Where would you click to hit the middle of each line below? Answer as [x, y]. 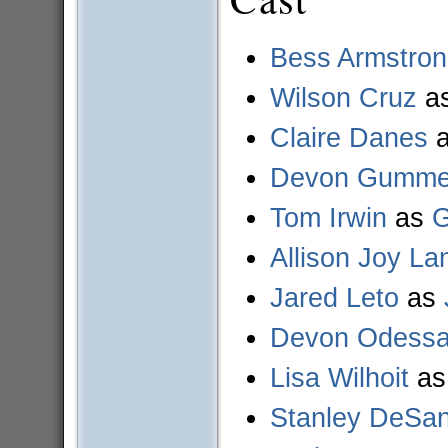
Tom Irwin [328, 218]
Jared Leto [334, 298]
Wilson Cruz [343, 98]
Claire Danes [348, 138]
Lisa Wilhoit [339, 378]
